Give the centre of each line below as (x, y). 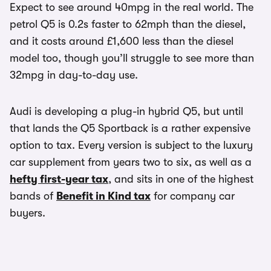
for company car (193, 196)
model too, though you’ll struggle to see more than (132, 58)
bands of (33, 196)
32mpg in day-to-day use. (74, 75)
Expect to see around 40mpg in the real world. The (132, 7)
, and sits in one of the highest (181, 179)
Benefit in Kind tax (103, 196)
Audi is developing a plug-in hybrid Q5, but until (126, 111)
